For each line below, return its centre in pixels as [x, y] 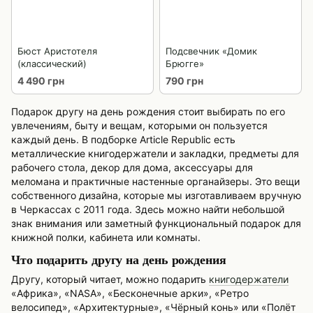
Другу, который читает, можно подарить [110, 279]
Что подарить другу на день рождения [119, 259]
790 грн [184, 80]
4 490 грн [41, 80]
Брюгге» [185, 64]
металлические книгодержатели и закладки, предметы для [155, 153]
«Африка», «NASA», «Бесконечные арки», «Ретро [130, 293]
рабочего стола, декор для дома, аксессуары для [132, 167]
